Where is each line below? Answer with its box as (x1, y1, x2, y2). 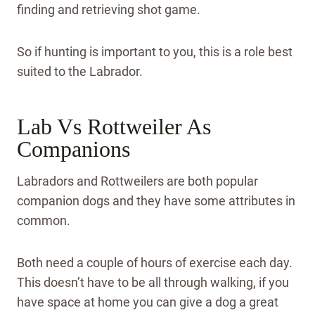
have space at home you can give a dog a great (17, 295, 278, 310)
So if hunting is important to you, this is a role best (17, 44, 292, 60)
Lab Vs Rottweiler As (17, 114, 211, 140)
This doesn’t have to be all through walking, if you (17, 275, 289, 290)
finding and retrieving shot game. (17, 2, 203, 18)
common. (17, 213, 73, 229)
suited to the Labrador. (17, 64, 146, 79)
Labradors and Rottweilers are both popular (17, 174, 258, 189)
